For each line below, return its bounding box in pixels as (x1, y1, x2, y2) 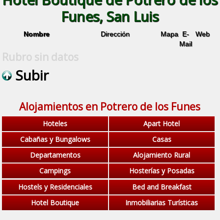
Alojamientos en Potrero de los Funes (19, 99, 201, 113)
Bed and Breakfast (132, 182, 192, 192)
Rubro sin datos (2, 50, 79, 64)
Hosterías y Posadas (129, 166, 194, 176)
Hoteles (43, 118, 68, 128)
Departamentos (29, 150, 81, 160)
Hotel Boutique (31, 197, 80, 207)
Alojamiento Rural (133, 150, 191, 160)
